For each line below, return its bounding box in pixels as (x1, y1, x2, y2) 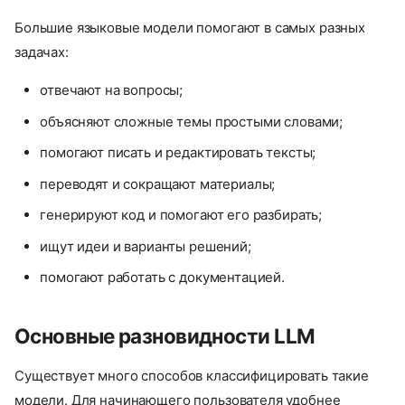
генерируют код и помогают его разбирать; (40, 206, 323, 224)
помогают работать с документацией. (40, 268, 286, 287)
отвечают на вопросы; (40, 81, 184, 99)
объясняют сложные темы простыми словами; (40, 112, 344, 130)
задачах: (14, 43, 69, 61)
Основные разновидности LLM (14, 324, 316, 349)
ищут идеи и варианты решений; (40, 237, 251, 255)
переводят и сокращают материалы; (40, 174, 276, 193)
